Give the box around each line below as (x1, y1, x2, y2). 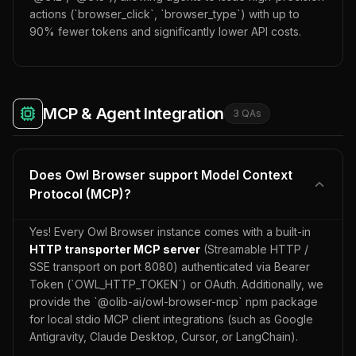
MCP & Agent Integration (43, 104, 224, 123)
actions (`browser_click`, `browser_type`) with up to (29, 7, 300, 21)
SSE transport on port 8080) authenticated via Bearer (29, 260, 310, 273)
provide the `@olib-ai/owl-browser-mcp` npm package (29, 295, 318, 308)
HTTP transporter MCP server (29, 242, 200, 256)
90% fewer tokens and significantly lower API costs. (29, 25, 301, 38)
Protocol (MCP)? (29, 186, 131, 202)
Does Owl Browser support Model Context (29, 167, 292, 183)
